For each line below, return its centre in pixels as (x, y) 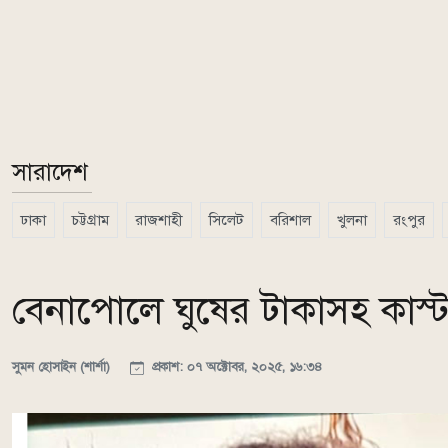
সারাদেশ (50, 172)
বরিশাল (290, 220)
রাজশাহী (159, 220)
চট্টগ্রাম (90, 220)
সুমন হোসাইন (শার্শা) (63, 367)
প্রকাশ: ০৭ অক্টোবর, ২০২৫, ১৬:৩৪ (235, 367)
